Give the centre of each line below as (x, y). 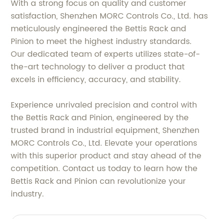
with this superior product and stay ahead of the (106, 156)
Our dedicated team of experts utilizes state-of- (106, 54)
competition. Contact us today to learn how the (104, 168)
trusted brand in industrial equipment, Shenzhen (105, 130)
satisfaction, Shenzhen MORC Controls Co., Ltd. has (109, 16)
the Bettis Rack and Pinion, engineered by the (100, 118)
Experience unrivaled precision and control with (104, 105)
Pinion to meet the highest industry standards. (101, 41)
